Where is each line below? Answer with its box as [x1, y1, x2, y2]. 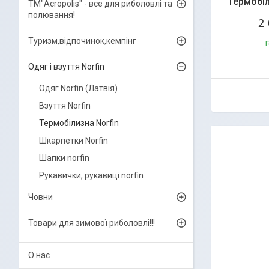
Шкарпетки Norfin [39, 136, 108, 145]
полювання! [28, 10, 75, 20]
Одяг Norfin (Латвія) [39, 83, 118, 93]
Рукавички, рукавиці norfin [39, 171, 144, 180]
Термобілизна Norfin [39, 118, 119, 128]
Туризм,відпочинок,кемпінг [28, 36, 136, 46]
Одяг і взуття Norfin [28, 62, 104, 71]
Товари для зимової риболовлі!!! [28, 218, 155, 228]
